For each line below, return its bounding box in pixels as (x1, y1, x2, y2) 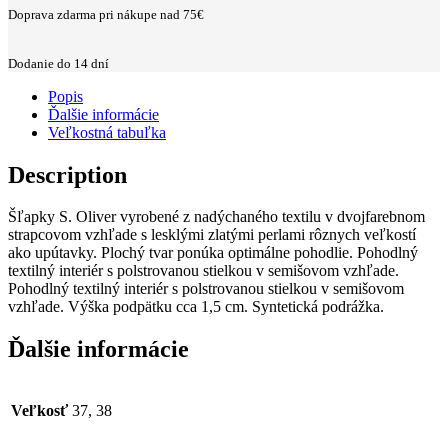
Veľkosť (11, 402, 68, 420)
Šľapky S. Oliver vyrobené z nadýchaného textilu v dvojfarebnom (8, 208, 425, 226)
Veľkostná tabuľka (48, 123, 166, 141)
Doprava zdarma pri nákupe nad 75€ (8, 6, 204, 22)
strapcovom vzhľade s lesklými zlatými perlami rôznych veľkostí (8, 226, 416, 244)
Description (8, 161, 127, 188)
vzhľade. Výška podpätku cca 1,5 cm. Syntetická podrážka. (8, 298, 384, 316)
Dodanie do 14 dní (8, 55, 109, 71)
